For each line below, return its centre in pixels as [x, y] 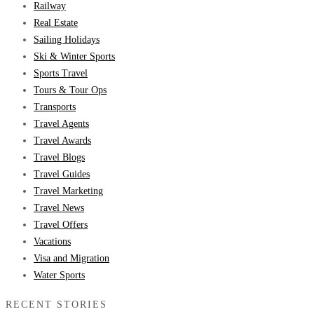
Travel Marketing [68, 191]
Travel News [59, 207]
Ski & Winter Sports [74, 56]
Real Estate [56, 22]
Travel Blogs [59, 157]
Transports [55, 107]
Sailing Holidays [67, 39]
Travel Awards [62, 140]
